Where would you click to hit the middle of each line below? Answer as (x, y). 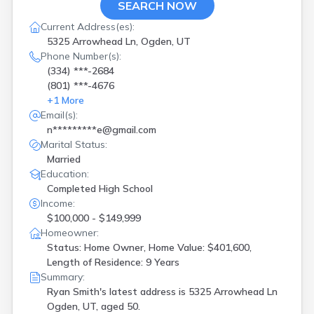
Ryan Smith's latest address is (118, 292)
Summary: (63, 277)
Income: (58, 203)
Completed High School (100, 189)
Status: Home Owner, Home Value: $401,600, (149, 247)
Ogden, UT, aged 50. (94, 306)
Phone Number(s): (81, 56)
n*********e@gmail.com (102, 130)
